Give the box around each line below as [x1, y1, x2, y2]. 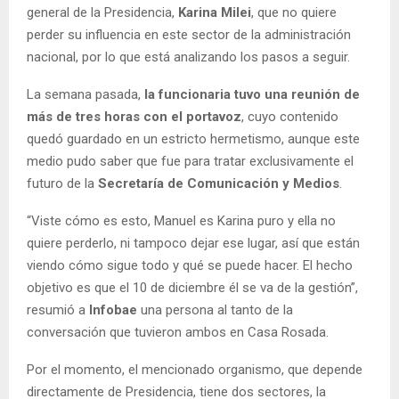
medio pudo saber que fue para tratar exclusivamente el [27, 153, 354, 170]
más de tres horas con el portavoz [27, 109, 241, 126]
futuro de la [27, 175, 98, 192]
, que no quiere [251, 4, 337, 21]
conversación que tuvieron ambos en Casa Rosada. [27, 324, 329, 341]
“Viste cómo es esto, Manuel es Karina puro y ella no [27, 213, 336, 230]
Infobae [89, 302, 137, 319]
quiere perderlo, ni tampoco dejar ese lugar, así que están [27, 235, 360, 252]
